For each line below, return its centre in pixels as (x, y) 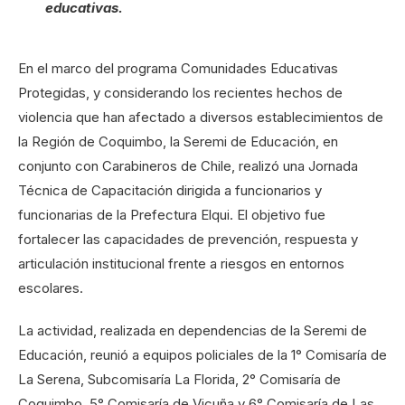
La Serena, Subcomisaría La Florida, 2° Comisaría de (179, 380)
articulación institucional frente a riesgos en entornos (181, 264)
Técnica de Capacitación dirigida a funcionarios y (170, 191)
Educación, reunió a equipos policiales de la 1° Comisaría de (202, 355)
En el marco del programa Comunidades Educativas (178, 69)
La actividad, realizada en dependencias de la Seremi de (193, 331)
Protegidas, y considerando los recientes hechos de (180, 93)
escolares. (51, 288)
